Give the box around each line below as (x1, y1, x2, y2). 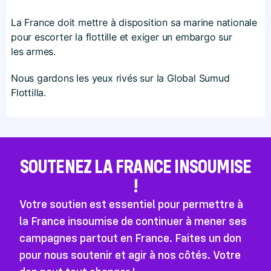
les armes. (11, 45, 56, 57)
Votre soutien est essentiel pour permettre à (19, 196, 243, 211)
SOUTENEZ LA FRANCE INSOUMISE (19, 154, 252, 178)
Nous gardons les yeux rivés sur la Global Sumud (11, 71, 230, 84)
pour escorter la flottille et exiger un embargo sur (11, 30, 232, 43)
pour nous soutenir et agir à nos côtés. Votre (19, 247, 241, 262)
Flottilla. (11, 86, 46, 99)
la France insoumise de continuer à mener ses (19, 213, 247, 228)
